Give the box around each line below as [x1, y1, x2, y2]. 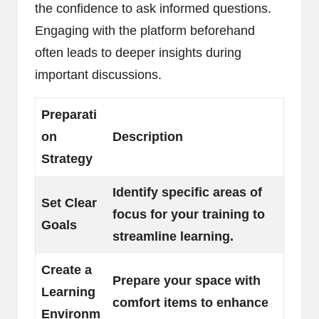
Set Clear [41, 195, 97, 210]
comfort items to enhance [113, 295, 268, 310]
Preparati [41, 107, 97, 122]
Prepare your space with [113, 273, 261, 288]
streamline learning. [113, 229, 234, 244]
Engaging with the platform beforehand [35, 23, 255, 38]
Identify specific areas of [113, 184, 262, 199]
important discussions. [35, 67, 162, 82]
